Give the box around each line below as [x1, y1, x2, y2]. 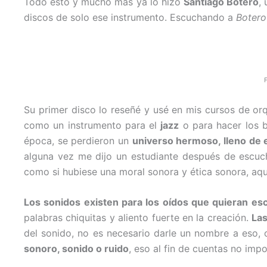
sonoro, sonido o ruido [24, 243, 129, 255]
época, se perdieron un [24, 134, 132, 147]
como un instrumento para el [24, 119, 161, 131]
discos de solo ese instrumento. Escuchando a [24, 11, 236, 23]
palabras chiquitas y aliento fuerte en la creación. [24, 212, 252, 224]
